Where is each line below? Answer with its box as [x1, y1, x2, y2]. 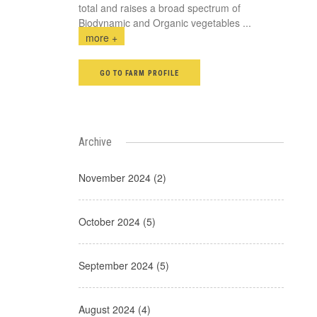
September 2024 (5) [79, 258, 169, 272]
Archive [79, 135, 112, 149]
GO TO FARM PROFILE [100, 69, 179, 78]
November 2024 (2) [79, 171, 166, 185]
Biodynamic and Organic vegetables [79, 16, 240, 30]
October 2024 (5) [79, 214, 156, 229]
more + [86, 30, 117, 45]
